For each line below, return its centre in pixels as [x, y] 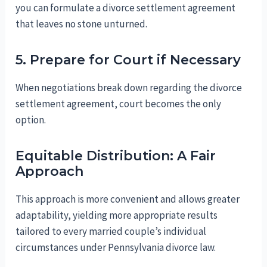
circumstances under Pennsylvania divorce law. [116, 248]
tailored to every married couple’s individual [111, 232]
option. [31, 120]
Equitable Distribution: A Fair [116, 156]
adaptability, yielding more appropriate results [117, 215]
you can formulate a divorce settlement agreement [126, 8]
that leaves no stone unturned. [82, 24]
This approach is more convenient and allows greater [128, 199]
